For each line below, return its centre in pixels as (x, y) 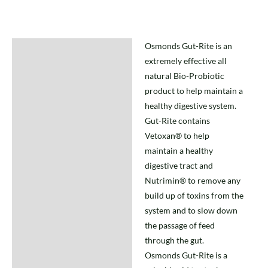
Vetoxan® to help (177, 135)
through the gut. (174, 240)
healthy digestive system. (190, 105)
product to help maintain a (194, 90)
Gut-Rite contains (177, 120)
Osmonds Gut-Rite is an (188, 45)
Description (40, 50)
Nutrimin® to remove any (192, 180)
